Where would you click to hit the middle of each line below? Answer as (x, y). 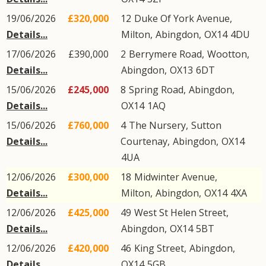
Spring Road (156, 90)
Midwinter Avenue (175, 177)
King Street (159, 248)
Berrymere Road (165, 54)
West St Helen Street (180, 213)
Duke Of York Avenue (182, 18)
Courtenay (144, 141)
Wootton (227, 54)
